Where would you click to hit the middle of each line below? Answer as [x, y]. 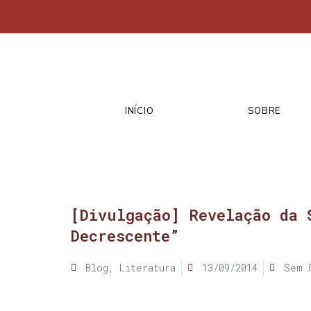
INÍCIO [140, 111]
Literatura [148, 267]
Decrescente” [125, 235]
